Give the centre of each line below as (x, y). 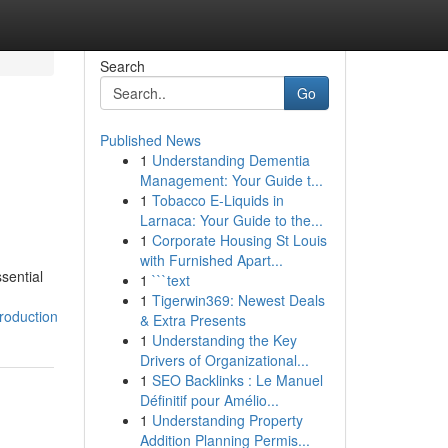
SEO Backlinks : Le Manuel (237, 380)
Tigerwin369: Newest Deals (238, 300)
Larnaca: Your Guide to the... (231, 220)
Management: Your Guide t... (231, 180)
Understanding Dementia (230, 160)
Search (122, 66)
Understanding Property (227, 420)
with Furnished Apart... (211, 260)
